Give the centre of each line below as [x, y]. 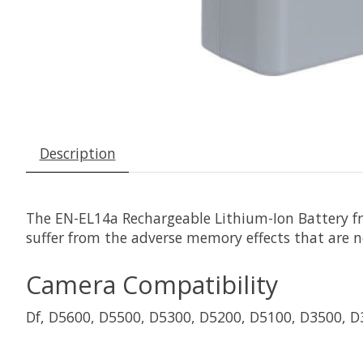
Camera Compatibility [152, 285]
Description [77, 153]
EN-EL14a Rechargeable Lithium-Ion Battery [202, 218]
